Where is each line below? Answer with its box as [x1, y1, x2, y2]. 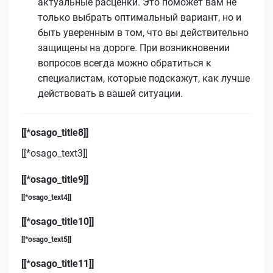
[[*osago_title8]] [21, 126, 88, 138]
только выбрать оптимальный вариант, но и [38, 11, 241, 23]
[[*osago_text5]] [21, 235, 71, 244]
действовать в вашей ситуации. [38, 87, 183, 99]
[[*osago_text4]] [21, 193, 71, 202]
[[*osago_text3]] [21, 147, 88, 159]
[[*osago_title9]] [21, 173, 88, 185]
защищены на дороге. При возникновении [38, 41, 230, 54]
